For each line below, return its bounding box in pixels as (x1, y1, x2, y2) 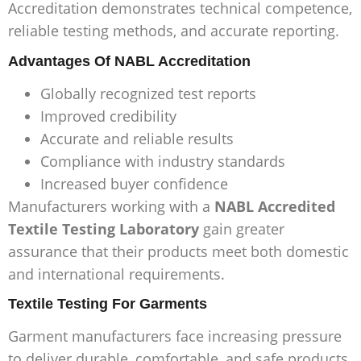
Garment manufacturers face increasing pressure (8, 326, 342, 346)
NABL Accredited (214, 196, 335, 216)
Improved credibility (40, 106, 176, 126)
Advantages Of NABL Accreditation (8, 52, 251, 69)
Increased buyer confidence (40, 173, 228, 193)
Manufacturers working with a (8, 196, 214, 216)
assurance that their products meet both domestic (8, 241, 349, 261)
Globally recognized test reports (40, 83, 256, 103)
